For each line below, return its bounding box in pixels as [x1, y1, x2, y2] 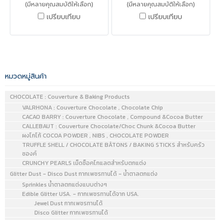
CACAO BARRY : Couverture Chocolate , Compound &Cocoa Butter [22, 112, 203, 121]
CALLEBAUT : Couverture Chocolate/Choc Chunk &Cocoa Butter [22, 121, 195, 131]
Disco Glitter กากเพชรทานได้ [34, 208, 108, 217]
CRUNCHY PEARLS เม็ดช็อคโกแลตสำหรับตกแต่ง [22, 158, 146, 167]
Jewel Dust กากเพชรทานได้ [34, 198, 103, 208]
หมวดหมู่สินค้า [5, 71, 47, 82]
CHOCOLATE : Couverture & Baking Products [10, 92, 130, 101]
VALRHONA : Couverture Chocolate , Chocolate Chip [22, 103, 163, 112]
